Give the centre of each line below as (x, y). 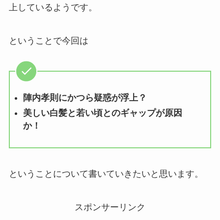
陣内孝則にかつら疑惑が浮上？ (85, 98)
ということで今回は (48, 41)
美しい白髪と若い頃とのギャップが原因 (102, 113)
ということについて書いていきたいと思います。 (106, 174)
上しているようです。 (53, 8)
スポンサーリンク (110, 207)
